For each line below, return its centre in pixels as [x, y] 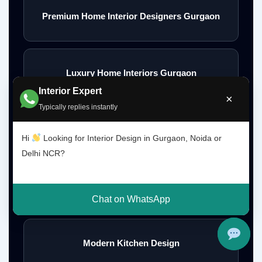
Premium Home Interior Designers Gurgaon [131, 16]
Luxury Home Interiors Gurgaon [131, 73]
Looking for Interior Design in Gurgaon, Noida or [132, 138]
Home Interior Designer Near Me [131, 130]
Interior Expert [70, 91]
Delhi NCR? [44, 153]
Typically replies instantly [78, 107]
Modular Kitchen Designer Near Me [131, 187]
